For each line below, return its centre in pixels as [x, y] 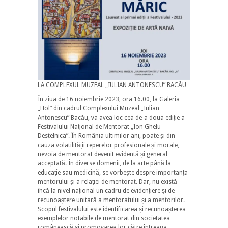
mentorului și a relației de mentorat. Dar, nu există [107, 181]
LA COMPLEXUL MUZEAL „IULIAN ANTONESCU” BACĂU [112, 85]
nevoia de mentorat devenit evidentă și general [103, 154]
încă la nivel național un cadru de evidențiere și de [106, 191]
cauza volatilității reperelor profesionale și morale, [108, 145]
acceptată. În [56, 163]
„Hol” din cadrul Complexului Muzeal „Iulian [98, 108]
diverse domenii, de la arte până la [123, 163]
